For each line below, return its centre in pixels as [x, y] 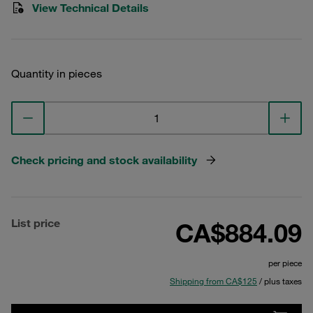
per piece [285, 263]
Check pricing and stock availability [104, 160]
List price [36, 223]
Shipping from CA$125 [213, 281]
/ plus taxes [279, 281]
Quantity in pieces [57, 73]
